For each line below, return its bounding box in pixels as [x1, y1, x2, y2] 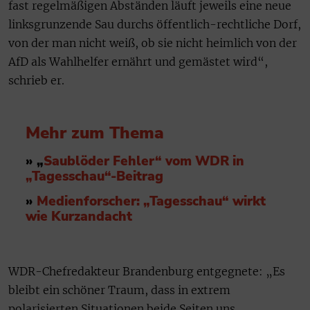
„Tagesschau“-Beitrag [26, 167, 163, 185]
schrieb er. [8, 73, 64, 87]
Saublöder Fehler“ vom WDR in [44, 152, 244, 170]
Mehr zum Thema [26, 121, 164, 144]
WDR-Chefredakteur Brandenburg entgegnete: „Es [8, 264, 285, 278]
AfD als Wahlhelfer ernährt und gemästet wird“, [8, 54, 268, 69]
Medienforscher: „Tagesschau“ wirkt [37, 192, 266, 211]
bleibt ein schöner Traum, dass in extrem [8, 282, 230, 297]
